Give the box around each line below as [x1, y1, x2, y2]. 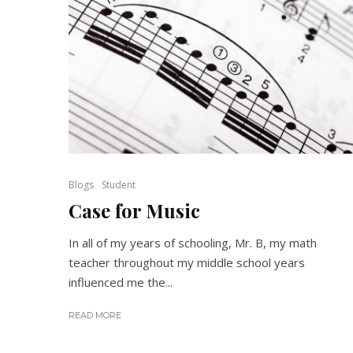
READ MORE [69, 309, 121, 321]
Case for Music [69, 197, 200, 223]
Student [102, 177, 136, 191]
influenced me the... [69, 273, 173, 290]
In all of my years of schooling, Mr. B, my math [69, 234, 317, 251]
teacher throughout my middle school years [69, 254, 305, 270]
